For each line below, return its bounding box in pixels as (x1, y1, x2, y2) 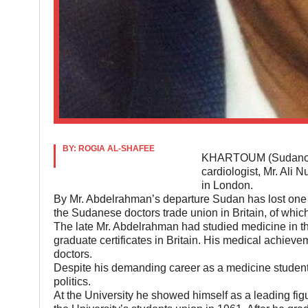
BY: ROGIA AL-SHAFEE (62, 144, 155, 154)
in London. (201, 179, 253, 192)
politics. (53, 276, 91, 288)
